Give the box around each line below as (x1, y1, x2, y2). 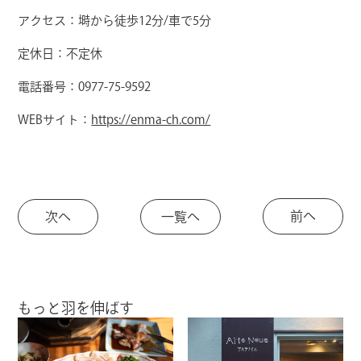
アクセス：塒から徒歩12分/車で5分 (18, 15, 212, 27)
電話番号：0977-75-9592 (18, 81, 151, 93)
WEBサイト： (18, 114, 92, 127)
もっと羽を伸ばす (18, 301, 135, 316)
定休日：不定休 (18, 48, 103, 60)
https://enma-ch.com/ (91, 114, 211, 127)
